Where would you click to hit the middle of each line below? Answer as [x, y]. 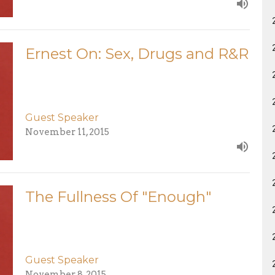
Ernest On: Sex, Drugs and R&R [137, 54]
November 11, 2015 [67, 132]
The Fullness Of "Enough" [118, 196]
